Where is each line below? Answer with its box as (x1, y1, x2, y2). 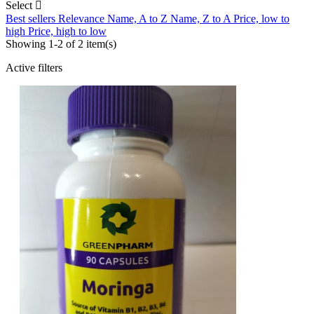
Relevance (58, 12, 107, 25)
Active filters (6, 61, 62, 74)
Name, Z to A (170, 12, 233, 25)
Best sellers (6, 12, 58, 25)
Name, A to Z (107, 12, 170, 25)
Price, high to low (28, 25, 107, 37)
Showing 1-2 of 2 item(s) (6, 37, 116, 50)
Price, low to (233, 12, 289, 25)
